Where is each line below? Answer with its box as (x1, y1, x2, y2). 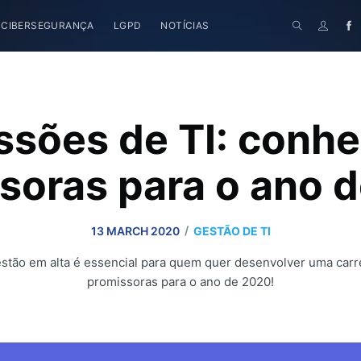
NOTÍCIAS (160, 19, 210, 31)
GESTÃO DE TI (193, 223, 271, 238)
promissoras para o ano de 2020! (87, 274, 274, 290)
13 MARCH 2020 (90, 223, 180, 238)
